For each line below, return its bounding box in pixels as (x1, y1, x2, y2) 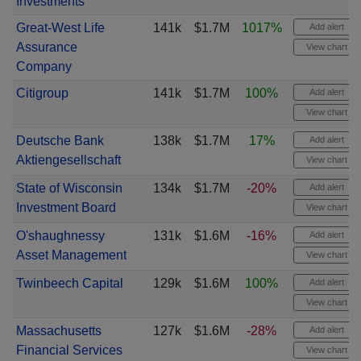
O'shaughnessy (15, 229, 105, 243)
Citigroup (15, 86, 68, 100)
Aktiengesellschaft (15, 153, 121, 167)
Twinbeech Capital (15, 276, 123, 290)
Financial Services (15, 343, 122, 357)
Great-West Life (15, 21, 105, 35)
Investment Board (15, 201, 116, 214)
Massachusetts (15, 324, 102, 338)
